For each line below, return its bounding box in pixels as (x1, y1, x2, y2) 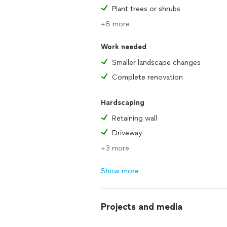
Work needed (101, 43, 146, 51)
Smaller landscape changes (112, 58, 201, 67)
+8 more (101, 20, 130, 28)
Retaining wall (112, 114, 157, 123)
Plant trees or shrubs (112, 5, 180, 13)
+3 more (101, 144, 129, 153)
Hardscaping (101, 98, 144, 107)
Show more (101, 167, 139, 175)
